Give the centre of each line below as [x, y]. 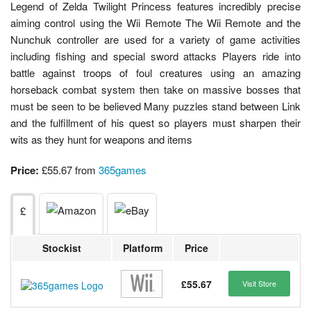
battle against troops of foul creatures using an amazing [155, 73]
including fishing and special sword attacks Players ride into [155, 56]
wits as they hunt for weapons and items [101, 140]
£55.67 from [69, 170]
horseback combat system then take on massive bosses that [155, 90]
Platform [142, 248]
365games [123, 170]
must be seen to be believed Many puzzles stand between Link [155, 106]
